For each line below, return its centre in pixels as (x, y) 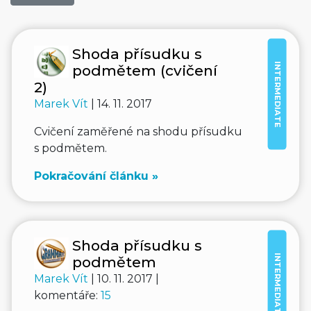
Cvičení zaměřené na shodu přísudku (138, 132)
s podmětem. (70, 148)
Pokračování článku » (96, 176)
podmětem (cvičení (145, 70)
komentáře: (67, 295)
